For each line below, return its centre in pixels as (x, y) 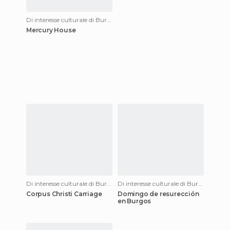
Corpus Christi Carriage (64, 194)
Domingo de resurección (158, 194)
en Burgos (135, 201)
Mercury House (51, 30)
